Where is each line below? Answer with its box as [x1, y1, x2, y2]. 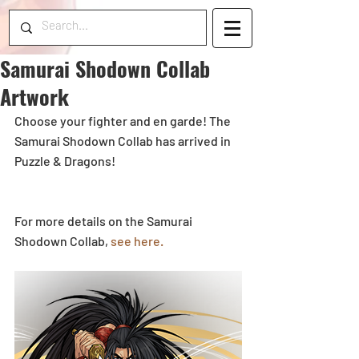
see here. [111, 233, 163, 248]
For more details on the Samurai [14, 213, 195, 228]
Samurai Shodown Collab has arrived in [14, 133, 233, 148]
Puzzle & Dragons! [14, 153, 118, 168]
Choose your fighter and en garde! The [14, 113, 233, 128]
